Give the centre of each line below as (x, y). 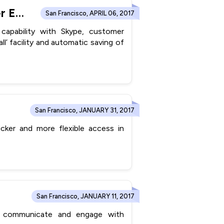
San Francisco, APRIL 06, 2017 (90, 13)
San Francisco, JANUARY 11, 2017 (85, 196)
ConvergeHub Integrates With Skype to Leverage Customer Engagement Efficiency (20, 13)
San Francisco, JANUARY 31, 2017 (84, 110)
